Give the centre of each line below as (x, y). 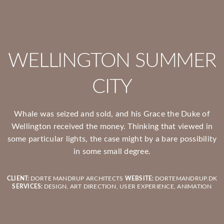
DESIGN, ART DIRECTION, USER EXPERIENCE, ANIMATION (128, 186)
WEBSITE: (139, 178)
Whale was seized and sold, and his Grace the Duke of (112, 114)
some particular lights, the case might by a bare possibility (112, 139)
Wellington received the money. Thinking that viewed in (112, 126)
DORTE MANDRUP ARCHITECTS (77, 178)
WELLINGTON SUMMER (112, 61)
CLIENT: (18, 178)
